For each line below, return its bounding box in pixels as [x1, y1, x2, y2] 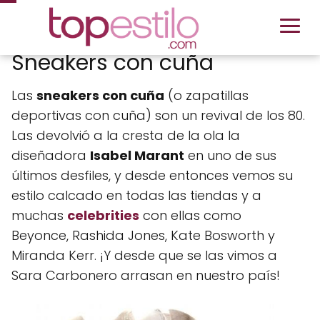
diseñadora [11, 146, 90, 164]
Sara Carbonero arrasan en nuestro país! [11, 266, 280, 284]
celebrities [67, 206, 139, 224]
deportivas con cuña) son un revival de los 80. [11, 106, 305, 124]
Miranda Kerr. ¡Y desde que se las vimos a [11, 246, 277, 264]
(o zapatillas [164, 86, 249, 104]
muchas [11, 206, 67, 224]
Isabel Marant [90, 146, 184, 164]
